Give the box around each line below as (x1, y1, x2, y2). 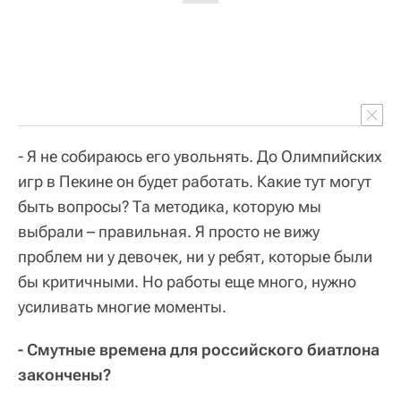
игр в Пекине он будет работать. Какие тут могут (18, 171, 371, 191)
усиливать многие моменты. (18, 296, 226, 316)
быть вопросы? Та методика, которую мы (18, 196, 321, 216)
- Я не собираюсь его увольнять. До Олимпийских (18, 146, 382, 166)
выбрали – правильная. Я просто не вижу (18, 221, 320, 241)
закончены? (18, 364, 111, 384)
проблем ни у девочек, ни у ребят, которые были (18, 246, 372, 266)
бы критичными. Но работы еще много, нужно (18, 271, 356, 291)
